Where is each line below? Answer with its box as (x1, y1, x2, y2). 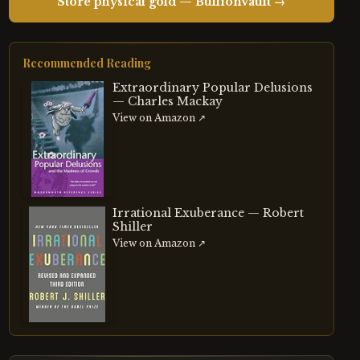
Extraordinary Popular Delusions (112, 80, 313, 95)
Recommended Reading (22, 55, 151, 71)
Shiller (112, 219, 153, 234)
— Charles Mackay (112, 94, 223, 108)
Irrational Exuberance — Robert (112, 206, 304, 220)
